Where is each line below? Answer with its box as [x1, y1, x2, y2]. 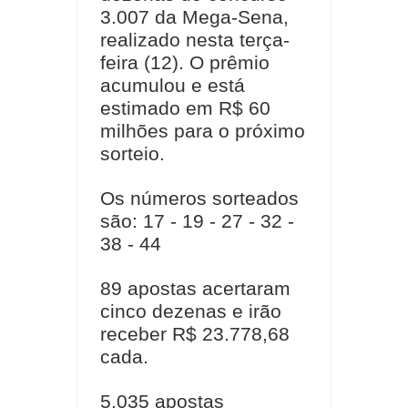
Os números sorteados [100, 187, 299, 209]
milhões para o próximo [100, 119, 305, 142]
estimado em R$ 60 [100, 97, 270, 119]
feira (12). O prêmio [100, 51, 270, 74]
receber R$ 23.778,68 [100, 322, 290, 345]
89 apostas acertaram [100, 277, 291, 300]
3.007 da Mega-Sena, [100, 5, 289, 28]
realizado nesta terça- [100, 28, 290, 51]
